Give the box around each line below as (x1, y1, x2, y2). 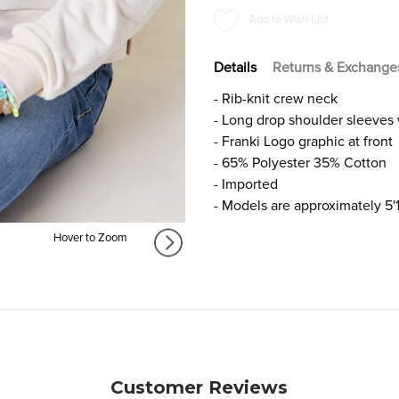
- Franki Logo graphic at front (214, 132, 393, 151)
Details (214, 58, 256, 77)
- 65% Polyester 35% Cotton (214, 153, 387, 172)
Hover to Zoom (53, 231, 127, 246)
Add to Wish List (248, 12, 329, 27)
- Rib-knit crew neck (214, 89, 338, 108)
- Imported (214, 175, 278, 193)
